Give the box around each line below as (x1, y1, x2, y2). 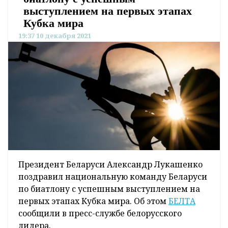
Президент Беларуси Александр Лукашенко (18, 158, 203, 170)
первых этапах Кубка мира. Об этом (18, 195, 168, 207)
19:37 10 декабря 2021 (18, 31, 91, 41)
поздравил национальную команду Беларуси (18, 170, 207, 182)
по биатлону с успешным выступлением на (18, 183, 200, 194)
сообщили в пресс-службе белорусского (18, 207, 182, 219)
